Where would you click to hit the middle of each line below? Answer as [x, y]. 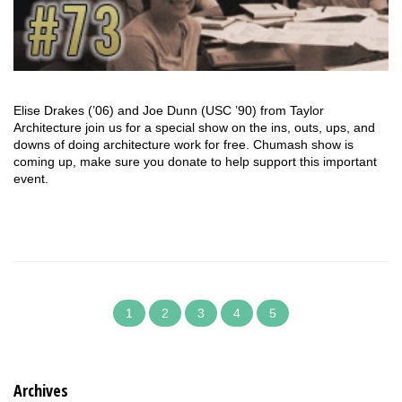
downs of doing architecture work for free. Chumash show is [184, 145]
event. [31, 179]
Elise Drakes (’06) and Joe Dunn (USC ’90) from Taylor [169, 111]
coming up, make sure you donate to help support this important [195, 162]
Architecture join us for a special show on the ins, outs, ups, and [194, 128]
